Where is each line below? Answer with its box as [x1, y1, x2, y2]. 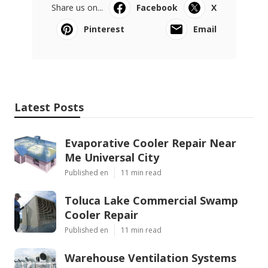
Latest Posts [14, 100, 84, 115]
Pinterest [84, 23, 124, 35]
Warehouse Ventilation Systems [65, 251, 236, 266]
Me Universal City [65, 150, 159, 165]
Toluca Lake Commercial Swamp [65, 193, 238, 208]
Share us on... [51, 2, 103, 14]
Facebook [136, 2, 178, 14]
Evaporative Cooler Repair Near [65, 136, 236, 151]
